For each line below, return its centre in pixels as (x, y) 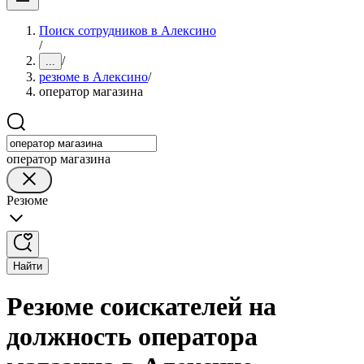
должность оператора (132, 337)
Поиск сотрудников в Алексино (128, 30)
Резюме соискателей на (141, 307)
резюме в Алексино (93, 77)
